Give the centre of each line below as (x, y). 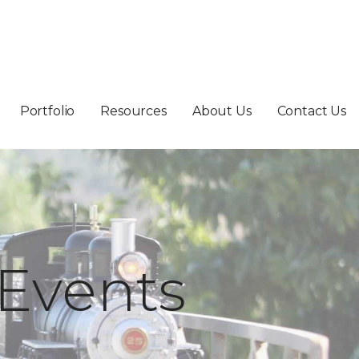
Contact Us (311, 111)
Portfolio (47, 111)
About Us (222, 111)
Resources (133, 111)
